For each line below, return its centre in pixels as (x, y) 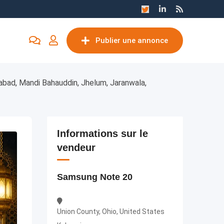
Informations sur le (102, 133)
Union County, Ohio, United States (110, 211)
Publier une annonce (132, 40)
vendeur (76, 147)
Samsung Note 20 (94, 177)
